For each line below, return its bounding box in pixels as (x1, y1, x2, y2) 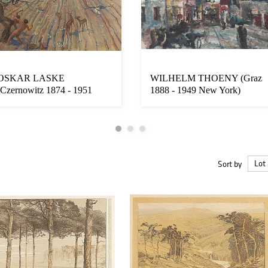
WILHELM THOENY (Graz (150, 73, 262, 84)
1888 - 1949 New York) (150, 85, 240, 96)
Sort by (218, 158, 242, 169)
